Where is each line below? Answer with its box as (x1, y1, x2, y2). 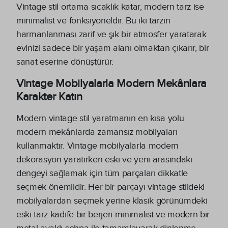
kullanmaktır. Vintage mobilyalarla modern (16, 140, 179, 151)
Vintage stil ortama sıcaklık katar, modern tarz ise (16, 1, 204, 12)
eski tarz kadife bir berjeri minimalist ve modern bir (16, 209, 210, 220)
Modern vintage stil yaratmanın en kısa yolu (16, 112, 184, 124)
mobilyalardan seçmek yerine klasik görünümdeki (16, 195, 208, 206)
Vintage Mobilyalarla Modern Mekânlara (16, 76, 207, 90)
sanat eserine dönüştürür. (16, 56, 113, 67)
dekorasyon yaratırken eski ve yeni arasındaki (16, 154, 192, 165)
